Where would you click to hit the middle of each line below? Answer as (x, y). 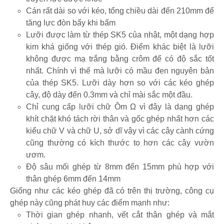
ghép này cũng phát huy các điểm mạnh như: (90, 203)
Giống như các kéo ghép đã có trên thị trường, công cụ (112, 191)
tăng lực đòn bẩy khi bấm (71, 23)
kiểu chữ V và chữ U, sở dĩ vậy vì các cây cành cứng (120, 131)
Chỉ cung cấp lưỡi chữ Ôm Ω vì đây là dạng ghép (120, 107)
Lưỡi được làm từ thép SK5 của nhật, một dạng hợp (120, 35)
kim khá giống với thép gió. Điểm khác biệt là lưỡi (120, 47)
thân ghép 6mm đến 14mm (73, 179)
